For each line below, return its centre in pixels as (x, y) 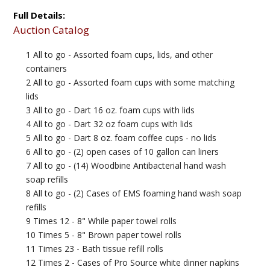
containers (47, 69)
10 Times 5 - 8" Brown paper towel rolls (104, 235)
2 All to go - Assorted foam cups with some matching (130, 83)
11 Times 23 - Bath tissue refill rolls (95, 249)
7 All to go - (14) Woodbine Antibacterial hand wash (126, 166)
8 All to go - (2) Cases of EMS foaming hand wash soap (134, 193)
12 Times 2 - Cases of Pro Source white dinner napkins (133, 263)
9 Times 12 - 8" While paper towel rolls (102, 221)
